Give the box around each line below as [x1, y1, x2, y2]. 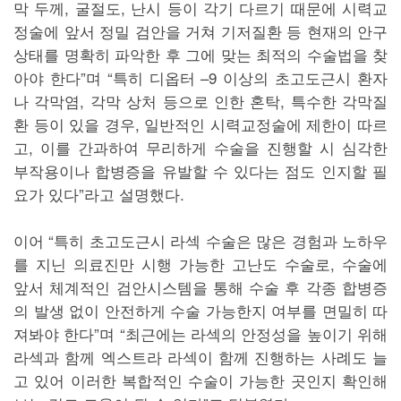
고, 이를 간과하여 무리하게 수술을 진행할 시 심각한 [13, 136, 388, 159]
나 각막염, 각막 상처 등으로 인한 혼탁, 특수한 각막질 [13, 90, 388, 113]
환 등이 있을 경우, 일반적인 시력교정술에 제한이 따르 [13, 113, 388, 136]
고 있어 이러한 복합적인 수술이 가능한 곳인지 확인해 [13, 369, 388, 392]
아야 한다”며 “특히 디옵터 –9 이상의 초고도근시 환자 [13, 66, 388, 90]
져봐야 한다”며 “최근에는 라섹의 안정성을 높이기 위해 [13, 322, 388, 346]
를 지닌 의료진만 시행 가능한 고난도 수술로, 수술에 [13, 252, 388, 276]
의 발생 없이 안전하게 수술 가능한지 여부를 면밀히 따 [13, 299, 388, 322]
